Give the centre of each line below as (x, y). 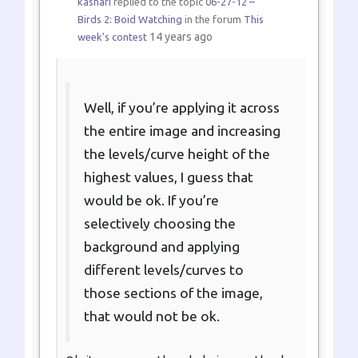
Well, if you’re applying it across (181, 108)
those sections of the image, (173, 293)
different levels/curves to (163, 270)
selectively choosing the (159, 224)
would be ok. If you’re (151, 201)
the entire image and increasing (182, 131)
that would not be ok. (151, 316)
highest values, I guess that (168, 177)
